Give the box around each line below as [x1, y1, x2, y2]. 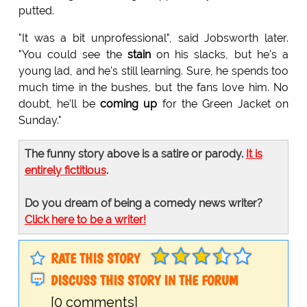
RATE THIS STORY [50, 250, 140, 267]
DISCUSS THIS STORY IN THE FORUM [50, 272, 238, 289]
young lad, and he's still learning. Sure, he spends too [18, 64, 289, 78]
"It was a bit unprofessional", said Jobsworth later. [18, 32, 289, 45]
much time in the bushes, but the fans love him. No [18, 81, 289, 95]
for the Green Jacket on [157, 97, 289, 111]
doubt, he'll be [18, 97, 100, 111]
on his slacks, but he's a [150, 48, 289, 62]
